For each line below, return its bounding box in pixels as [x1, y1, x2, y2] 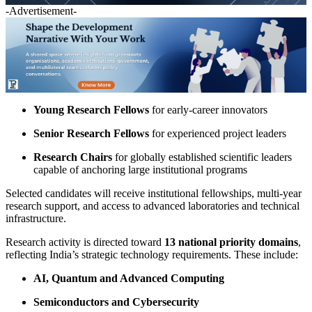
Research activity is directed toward [6, 235, 164, 248]
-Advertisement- [6, 4, 77, 17]
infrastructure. [6, 212, 66, 224]
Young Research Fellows [33, 103, 149, 116]
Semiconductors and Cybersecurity [33, 295, 199, 308]
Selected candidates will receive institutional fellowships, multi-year [6, 187, 302, 199]
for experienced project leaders [149, 127, 286, 139]
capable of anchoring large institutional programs [33, 163, 247, 175]
